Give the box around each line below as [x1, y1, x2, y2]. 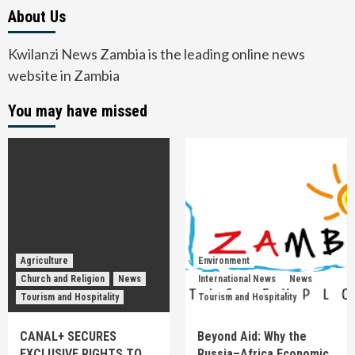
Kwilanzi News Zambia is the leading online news [8, 44, 305, 63]
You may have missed [8, 101, 147, 120]
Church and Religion [21, 273, 105, 284]
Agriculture [21, 254, 68, 266]
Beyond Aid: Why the [197, 328, 307, 344]
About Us [8, 6, 66, 26]
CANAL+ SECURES [20, 328, 116, 344]
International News [198, 273, 276, 284]
